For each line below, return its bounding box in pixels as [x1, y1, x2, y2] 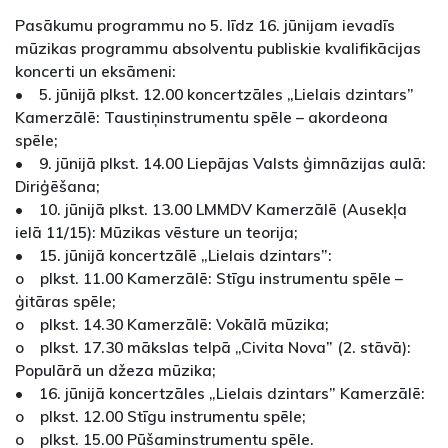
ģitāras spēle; [15, 290, 116, 311]
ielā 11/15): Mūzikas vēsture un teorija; [15, 221, 298, 242]
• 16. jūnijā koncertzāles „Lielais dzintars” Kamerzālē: [15, 382, 425, 403]
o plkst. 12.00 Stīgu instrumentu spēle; [15, 405, 306, 426]
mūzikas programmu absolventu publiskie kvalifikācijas [15, 37, 421, 58]
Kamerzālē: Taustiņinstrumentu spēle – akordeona [15, 106, 388, 127]
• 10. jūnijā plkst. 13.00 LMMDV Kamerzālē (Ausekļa [15, 198, 407, 219]
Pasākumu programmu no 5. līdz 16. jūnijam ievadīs [15, 14, 395, 35]
